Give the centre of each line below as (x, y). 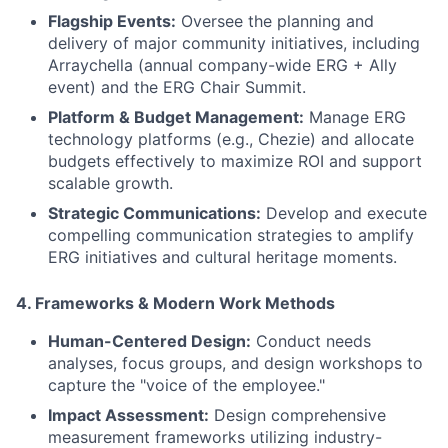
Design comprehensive (297, 415)
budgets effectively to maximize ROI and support (235, 161)
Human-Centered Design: (149, 341)
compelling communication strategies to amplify (231, 235)
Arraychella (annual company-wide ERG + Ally (222, 65)
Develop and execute (344, 213)
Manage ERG (355, 117)
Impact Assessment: (128, 415)
